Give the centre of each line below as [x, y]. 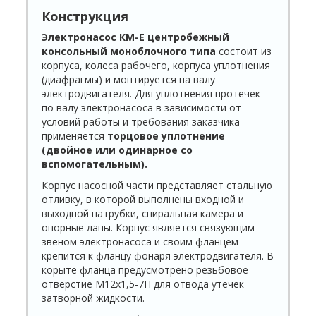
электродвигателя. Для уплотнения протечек [151, 94]
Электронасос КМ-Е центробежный [136, 37]
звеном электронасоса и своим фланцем [140, 242]
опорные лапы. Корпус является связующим [148, 228]
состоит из [244, 51]
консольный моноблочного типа [129, 51]
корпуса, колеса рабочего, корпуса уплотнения [156, 66]
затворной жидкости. [93, 298]
